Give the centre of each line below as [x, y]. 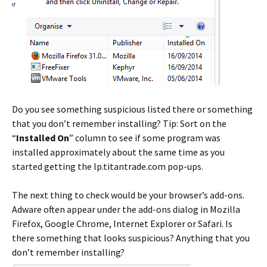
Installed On [43, 138]
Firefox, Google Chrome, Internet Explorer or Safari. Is [122, 224]
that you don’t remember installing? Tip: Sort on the [119, 124]
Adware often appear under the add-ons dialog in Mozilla [126, 209]
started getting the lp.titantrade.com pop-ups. [108, 167]
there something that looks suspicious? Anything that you [131, 238]
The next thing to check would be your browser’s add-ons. [128, 195]
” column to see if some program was [145, 138]
